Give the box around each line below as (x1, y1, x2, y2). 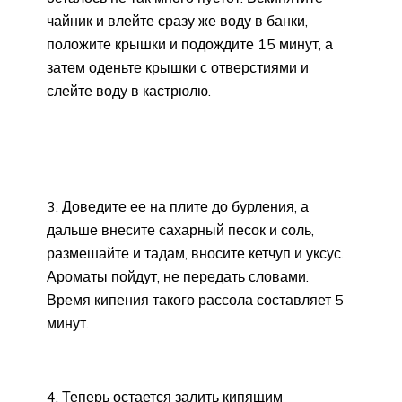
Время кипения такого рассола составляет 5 (47, 291, 344, 310)
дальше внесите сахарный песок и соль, (47, 221, 314, 240)
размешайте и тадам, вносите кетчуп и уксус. (47, 244, 344, 263)
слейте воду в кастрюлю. (47, 82, 211, 100)
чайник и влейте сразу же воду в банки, (47, 12, 308, 31)
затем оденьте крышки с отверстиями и (47, 58, 309, 77)
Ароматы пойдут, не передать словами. (47, 267, 309, 286)
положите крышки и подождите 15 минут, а (47, 35, 333, 54)
